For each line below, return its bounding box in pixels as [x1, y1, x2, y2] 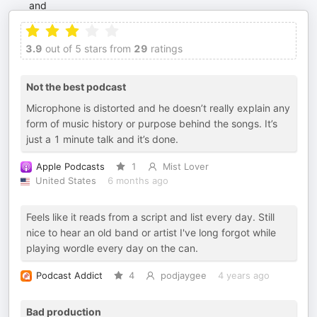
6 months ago [107, 175, 168, 187]
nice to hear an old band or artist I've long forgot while [26, 226, 276, 239]
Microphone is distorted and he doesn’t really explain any [26, 102, 290, 115]
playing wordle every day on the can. [26, 242, 198, 255]
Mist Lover [162, 161, 209, 173]
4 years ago [217, 270, 270, 282]
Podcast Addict [36, 270, 103, 282]
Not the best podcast [26, 81, 126, 93]
